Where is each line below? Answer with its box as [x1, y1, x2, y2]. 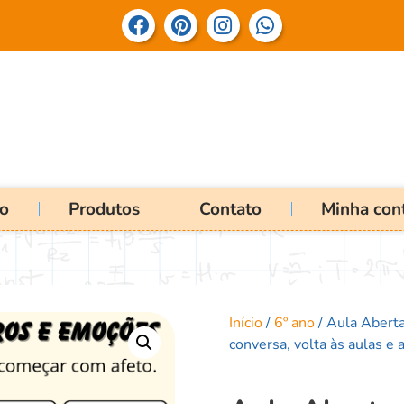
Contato [199, 197, 262, 221]
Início [229, 312, 262, 333]
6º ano [274, 312, 315, 333]
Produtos [69, 197, 140, 221]
